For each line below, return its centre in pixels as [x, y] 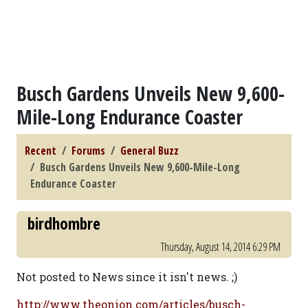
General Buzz [150, 151]
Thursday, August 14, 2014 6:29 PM [221, 247]
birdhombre [64, 223]
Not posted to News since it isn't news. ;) [127, 277]
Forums [88, 151]
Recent [41, 151]
